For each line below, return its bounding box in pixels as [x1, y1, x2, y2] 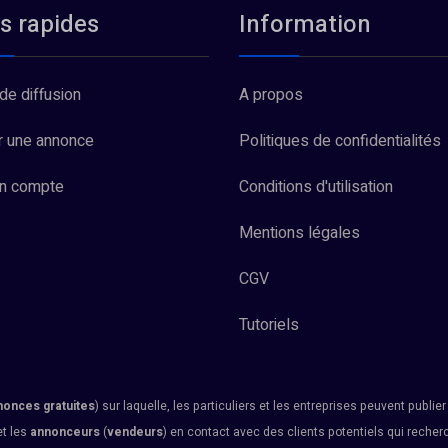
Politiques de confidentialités [239, 129, 441, 153]
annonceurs [30, 423, 100, 441]
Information [239, 7, 371, 42]
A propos [239, 83, 303, 107]
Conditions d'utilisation [239, 175, 393, 199]
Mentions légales [239, 221, 360, 245]
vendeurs [107, 423, 163, 441]
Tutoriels [239, 313, 299, 337]
